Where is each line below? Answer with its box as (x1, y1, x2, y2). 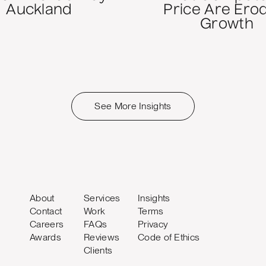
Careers (30, 218, 64, 230)
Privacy (138, 218, 169, 230)
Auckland (6, 4, 72, 18)
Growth (200, 18, 254, 33)
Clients (84, 245, 113, 256)
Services (84, 192, 121, 204)
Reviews (84, 232, 120, 243)
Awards (30, 232, 61, 243)
